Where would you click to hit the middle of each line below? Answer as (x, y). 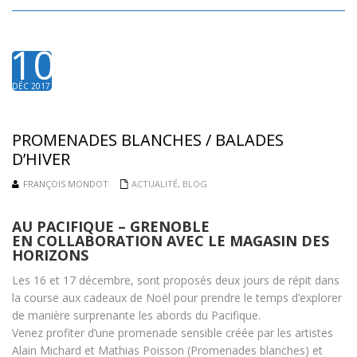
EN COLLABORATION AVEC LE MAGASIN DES (171, 241)
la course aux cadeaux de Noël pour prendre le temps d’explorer (177, 298)
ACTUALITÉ (155, 184)
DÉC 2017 (31, 86)
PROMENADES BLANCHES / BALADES (148, 140)
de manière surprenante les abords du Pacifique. (136, 315)
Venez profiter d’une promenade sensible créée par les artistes (173, 333)
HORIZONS (50, 255)
